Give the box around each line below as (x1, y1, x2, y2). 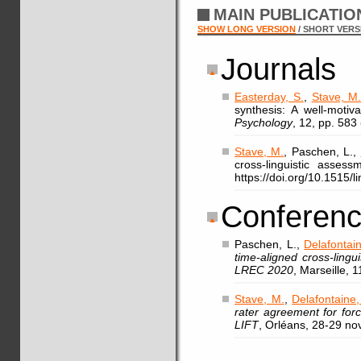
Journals (221, 52, 336, 86)
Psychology (234, 116, 293, 129)
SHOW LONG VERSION (197, 24, 296, 34)
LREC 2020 (234, 263, 293, 276)
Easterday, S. (234, 90, 304, 103)
